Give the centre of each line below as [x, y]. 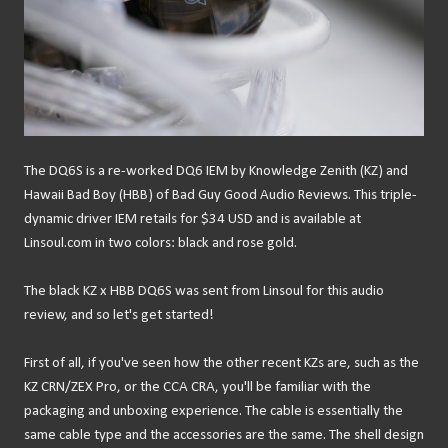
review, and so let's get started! [119, 315]
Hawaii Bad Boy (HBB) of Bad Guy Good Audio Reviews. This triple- [220, 195]
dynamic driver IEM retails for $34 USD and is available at [192, 219]
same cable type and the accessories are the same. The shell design [224, 435]
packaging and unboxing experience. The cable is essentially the [213, 411]
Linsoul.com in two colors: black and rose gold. [162, 243]
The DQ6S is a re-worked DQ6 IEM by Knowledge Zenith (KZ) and [216, 171]
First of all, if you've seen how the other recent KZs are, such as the [221, 363]
